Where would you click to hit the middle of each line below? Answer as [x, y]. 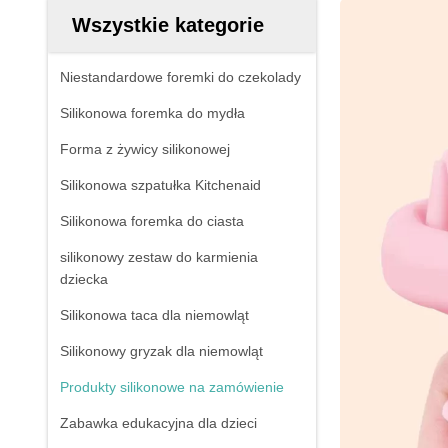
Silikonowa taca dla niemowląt [154, 315]
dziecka [84, 279]
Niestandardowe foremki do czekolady [180, 77]
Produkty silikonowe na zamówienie [172, 387]
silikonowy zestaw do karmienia [159, 257]
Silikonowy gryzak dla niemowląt [161, 351]
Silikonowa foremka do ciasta [152, 221]
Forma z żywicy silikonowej [145, 149]
